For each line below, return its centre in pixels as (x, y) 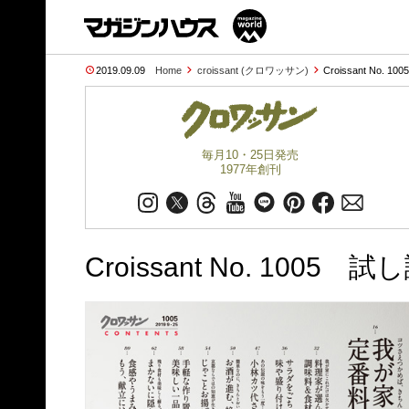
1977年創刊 (250, 169)
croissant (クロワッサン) (252, 70)
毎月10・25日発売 (250, 155)
